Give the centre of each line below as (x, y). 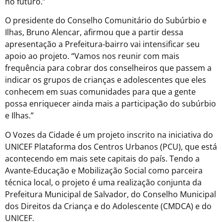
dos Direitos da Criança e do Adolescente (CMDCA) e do (108, 206)
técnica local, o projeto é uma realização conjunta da (103, 182)
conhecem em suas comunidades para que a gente (100, 92)
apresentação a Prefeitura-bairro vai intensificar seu (102, 44)
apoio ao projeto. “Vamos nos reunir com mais (92, 56)
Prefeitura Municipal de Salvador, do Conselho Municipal (111, 194)
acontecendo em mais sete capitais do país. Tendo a (102, 158)
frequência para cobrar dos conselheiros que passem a (108, 68)
